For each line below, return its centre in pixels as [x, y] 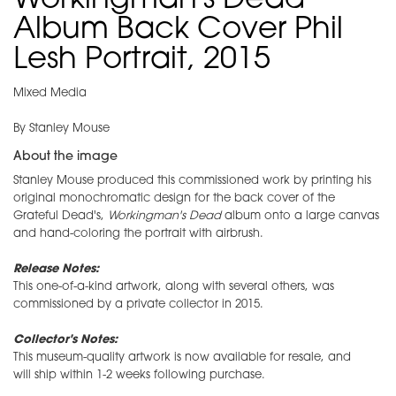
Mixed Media [50, 94]
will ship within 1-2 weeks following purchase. [139, 376]
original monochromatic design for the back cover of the [174, 199]
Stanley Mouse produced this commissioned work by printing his [192, 181]
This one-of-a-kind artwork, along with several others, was [174, 287]
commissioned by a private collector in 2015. [140, 305]
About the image [65, 157]
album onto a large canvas [300, 217]
